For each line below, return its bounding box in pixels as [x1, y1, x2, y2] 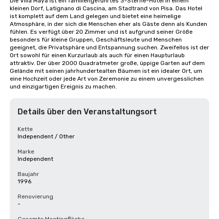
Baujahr [18, 171, 39, 177]
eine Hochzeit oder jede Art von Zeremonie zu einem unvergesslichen [10, 75, 204, 82]
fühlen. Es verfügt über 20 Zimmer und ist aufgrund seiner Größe [10, 28, 193, 35]
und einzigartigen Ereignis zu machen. [10, 83, 117, 90]
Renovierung [18, 193, 53, 200]
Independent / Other [18, 133, 75, 140]
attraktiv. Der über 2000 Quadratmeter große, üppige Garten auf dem [10, 60, 205, 66]
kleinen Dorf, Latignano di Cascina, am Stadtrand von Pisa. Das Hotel [10, 5, 202, 12]
